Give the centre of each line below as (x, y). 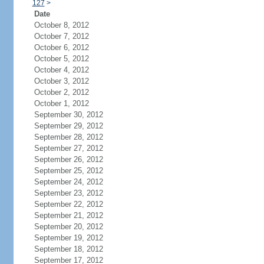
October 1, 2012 (61, 103)
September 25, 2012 (68, 171)
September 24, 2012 (68, 182)
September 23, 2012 (68, 193)
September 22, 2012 (68, 204)
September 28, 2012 (68, 137)
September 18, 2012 (68, 249)
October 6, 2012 (61, 47)
